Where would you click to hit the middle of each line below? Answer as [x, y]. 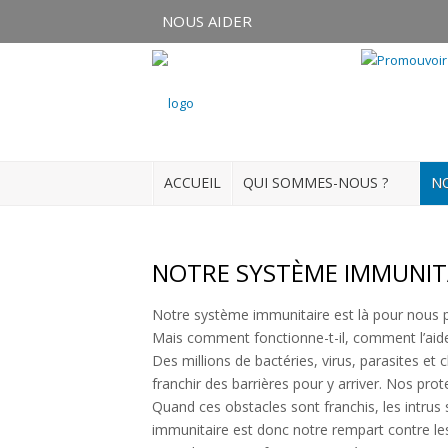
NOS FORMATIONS [86, 349]
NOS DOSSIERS [73, 392]
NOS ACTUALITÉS [82, 306]
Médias [46, 435]
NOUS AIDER [207, 21]
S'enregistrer [101, 153]
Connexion [93, 103]
